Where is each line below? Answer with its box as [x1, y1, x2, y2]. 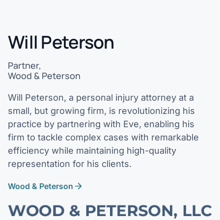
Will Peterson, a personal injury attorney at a [8, 92, 194, 103]
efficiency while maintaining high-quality [8, 145, 176, 156]
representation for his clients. [8, 159, 132, 169]
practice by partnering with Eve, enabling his [8, 119, 194, 129]
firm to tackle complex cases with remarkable [8, 132, 199, 142]
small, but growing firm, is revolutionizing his [8, 106, 195, 116]
